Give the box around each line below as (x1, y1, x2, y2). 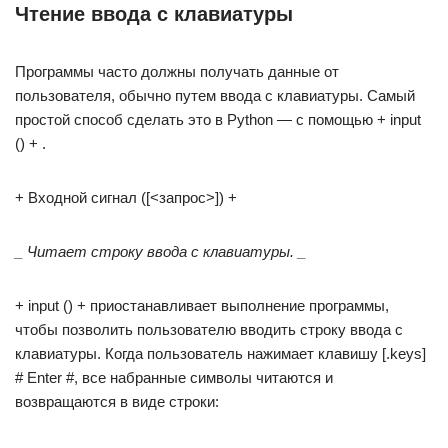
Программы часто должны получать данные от (15, 63, 339, 80)
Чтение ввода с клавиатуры (15, 3, 293, 25)
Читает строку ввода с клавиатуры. (27, 243, 294, 260)
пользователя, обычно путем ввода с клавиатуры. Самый (15, 87, 415, 104)
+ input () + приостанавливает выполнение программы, (15, 297, 389, 314)
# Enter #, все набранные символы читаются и (15, 369, 333, 386)
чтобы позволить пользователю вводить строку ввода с (15, 321, 403, 338)
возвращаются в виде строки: (15, 393, 219, 410)
